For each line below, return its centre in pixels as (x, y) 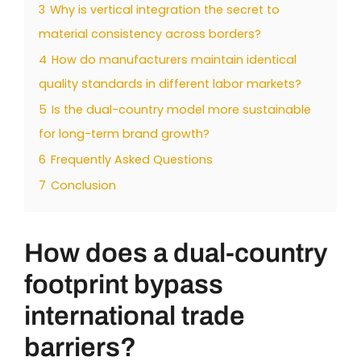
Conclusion (83, 185)
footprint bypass (124, 284)
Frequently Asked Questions (132, 159)
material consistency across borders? (150, 33)
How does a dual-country (176, 253)
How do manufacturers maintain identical (174, 59)
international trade (135, 315)
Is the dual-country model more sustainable (181, 109)
